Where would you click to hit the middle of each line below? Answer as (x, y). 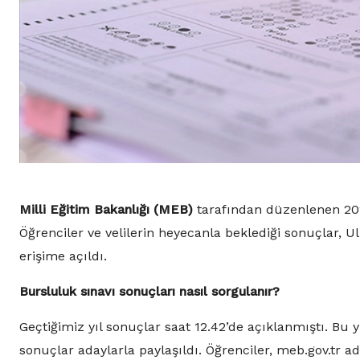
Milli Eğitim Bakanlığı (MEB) (106, 210)
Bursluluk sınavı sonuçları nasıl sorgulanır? (149, 292)
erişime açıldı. (63, 256)
